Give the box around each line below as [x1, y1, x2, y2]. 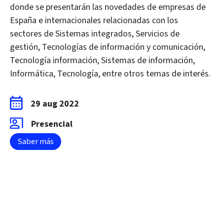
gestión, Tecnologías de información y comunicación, [10, 41, 205, 53]
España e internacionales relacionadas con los [10, 14, 178, 27]
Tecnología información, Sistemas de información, [10, 54, 195, 67]
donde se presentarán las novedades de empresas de [10, 1, 206, 13]
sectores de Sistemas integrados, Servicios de [10, 28, 180, 40]
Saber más [17, 136, 54, 147]
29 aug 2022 [31, 98, 79, 110]
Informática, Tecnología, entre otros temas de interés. [10, 68, 211, 80]
